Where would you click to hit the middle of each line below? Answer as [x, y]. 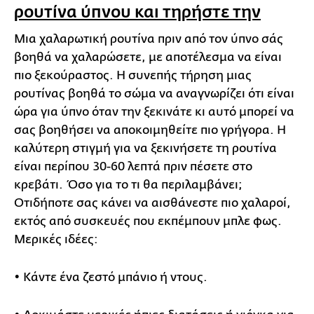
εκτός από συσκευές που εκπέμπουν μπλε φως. [148, 221]
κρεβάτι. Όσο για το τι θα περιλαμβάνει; [128, 185]
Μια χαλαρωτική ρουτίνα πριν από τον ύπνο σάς [149, 39]
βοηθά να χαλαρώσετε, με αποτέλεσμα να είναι [148, 57]
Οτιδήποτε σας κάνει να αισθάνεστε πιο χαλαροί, [152, 203]
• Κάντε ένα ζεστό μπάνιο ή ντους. [111, 277]
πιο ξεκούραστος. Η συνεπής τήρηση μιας [133, 75]
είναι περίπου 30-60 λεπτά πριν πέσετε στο [133, 166]
